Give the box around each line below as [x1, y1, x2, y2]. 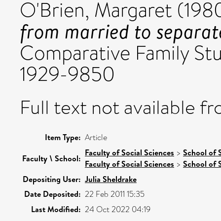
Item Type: [45, 132, 81, 143]
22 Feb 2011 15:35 [85, 188, 145, 200]
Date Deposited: [24, 188, 81, 199]
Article [85, 132, 107, 143]
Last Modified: [31, 204, 81, 215]
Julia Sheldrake [85, 174, 137, 184]
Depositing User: [23, 174, 81, 184]
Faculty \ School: [22, 153, 81, 164]
